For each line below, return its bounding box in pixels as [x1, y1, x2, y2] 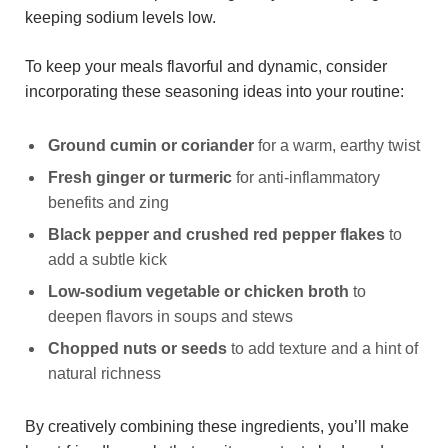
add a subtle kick [48, 250, 167, 268]
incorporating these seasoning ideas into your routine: [25, 83, 404, 101]
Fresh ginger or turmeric [48, 168, 232, 186]
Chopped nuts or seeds [48, 339, 227, 357]
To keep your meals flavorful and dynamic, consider [25, 58, 387, 76]
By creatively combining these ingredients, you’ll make [25, 418, 409, 436]
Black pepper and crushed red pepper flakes [48, 225, 385, 243]
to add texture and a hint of [227, 339, 418, 357]
